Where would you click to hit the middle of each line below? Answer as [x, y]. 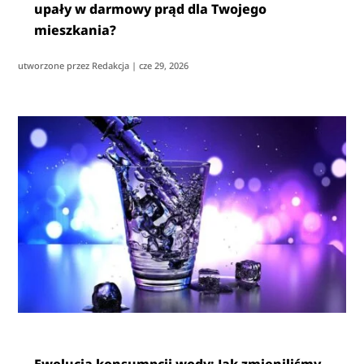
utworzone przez [55, 65]
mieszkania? [76, 30]
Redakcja [111, 65]
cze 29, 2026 [164, 65]
